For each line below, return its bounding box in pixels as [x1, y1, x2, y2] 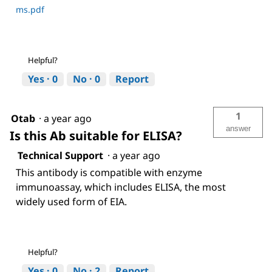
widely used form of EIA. [16, 194, 127, 208]
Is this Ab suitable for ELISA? [10, 127, 182, 144]
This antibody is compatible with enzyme [16, 165, 202, 179]
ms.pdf [16, 3, 44, 15]
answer [225, 123, 251, 133]
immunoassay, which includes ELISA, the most [16, 180, 226, 194]
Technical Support [18, 148, 103, 162]
